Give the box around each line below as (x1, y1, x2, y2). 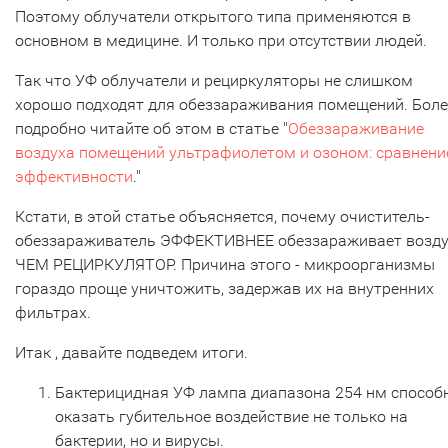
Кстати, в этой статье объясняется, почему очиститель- (15, 207, 430, 227)
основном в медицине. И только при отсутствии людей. (15, 31, 431, 51)
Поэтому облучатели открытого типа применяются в (15, 7, 411, 27)
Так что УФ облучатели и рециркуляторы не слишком (15, 71, 413, 91)
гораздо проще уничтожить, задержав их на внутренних (15, 279, 434, 299)
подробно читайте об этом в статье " (15, 119, 288, 139)
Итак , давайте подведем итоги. (15, 343, 248, 363)
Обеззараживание (288, 119, 424, 139)
